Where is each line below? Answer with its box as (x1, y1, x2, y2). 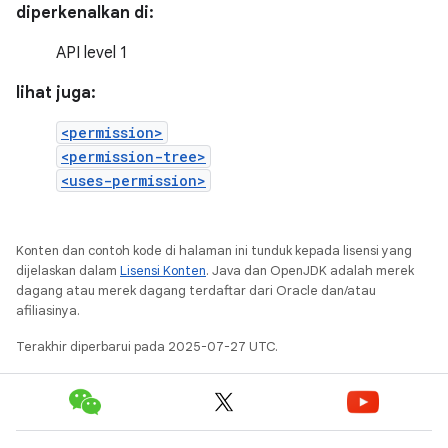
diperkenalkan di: (16, 3, 154, 23)
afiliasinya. (16, 302, 80, 319)
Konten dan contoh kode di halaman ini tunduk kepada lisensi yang (16, 242, 412, 259)
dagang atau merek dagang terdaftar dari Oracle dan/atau (16, 282, 376, 299)
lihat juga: (16, 83, 96, 103)
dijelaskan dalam (16, 262, 120, 279)
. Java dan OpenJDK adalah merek (206, 262, 414, 279)
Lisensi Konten (120, 262, 206, 279)
